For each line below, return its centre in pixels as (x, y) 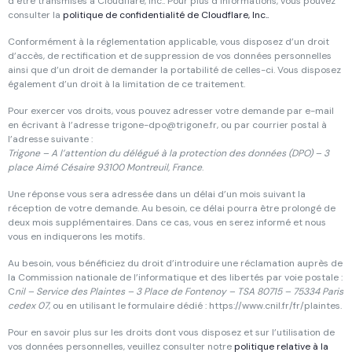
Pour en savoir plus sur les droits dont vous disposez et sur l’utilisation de (171, 332)
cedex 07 (28, 306)
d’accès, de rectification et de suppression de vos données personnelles (170, 56)
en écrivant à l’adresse (60, 125)
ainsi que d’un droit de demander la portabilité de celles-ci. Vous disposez (174, 70)
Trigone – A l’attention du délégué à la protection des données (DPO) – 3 (169, 153)
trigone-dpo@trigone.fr (164, 125)
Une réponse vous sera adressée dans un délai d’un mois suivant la (157, 194)
